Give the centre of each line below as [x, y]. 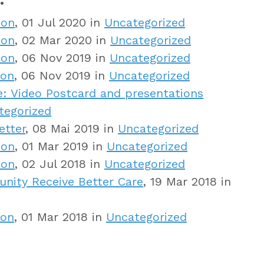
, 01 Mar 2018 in [60, 217]
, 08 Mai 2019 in [72, 128]
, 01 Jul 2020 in [60, 22]
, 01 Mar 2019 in [61, 146]
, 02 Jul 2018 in [60, 164]
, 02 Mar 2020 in [62, 40]
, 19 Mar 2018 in [187, 181]
